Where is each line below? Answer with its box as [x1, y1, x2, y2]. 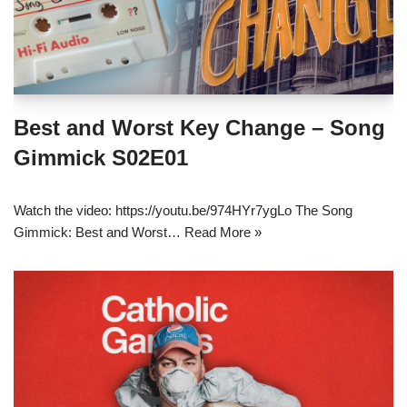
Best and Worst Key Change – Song [14, 115, 385, 141]
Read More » [184, 224, 262, 241]
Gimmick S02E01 [14, 145, 188, 171]
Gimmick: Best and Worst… [14, 224, 184, 241]
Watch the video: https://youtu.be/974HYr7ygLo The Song [14, 203, 352, 219]
